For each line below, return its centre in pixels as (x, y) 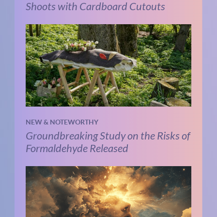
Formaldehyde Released (77, 148)
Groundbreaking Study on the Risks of (108, 136)
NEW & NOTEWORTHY (62, 122)
